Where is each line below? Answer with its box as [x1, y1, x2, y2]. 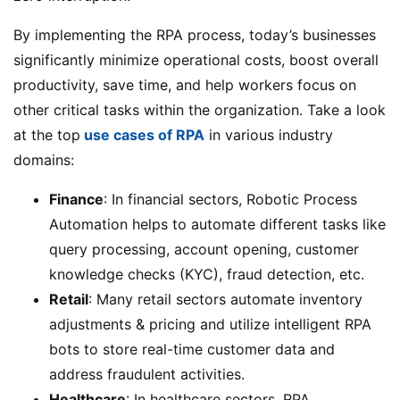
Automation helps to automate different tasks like [49, 214, 386, 233]
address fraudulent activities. [49, 364, 245, 383]
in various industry [204, 125, 333, 144]
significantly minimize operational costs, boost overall [13, 50, 379, 69]
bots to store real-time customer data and [49, 339, 335, 358]
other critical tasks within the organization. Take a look [13, 100, 386, 119]
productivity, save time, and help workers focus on [13, 75, 356, 94]
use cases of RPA [84, 125, 204, 144]
